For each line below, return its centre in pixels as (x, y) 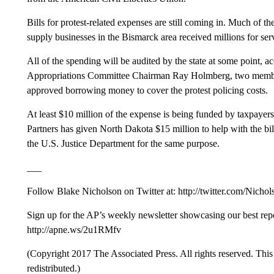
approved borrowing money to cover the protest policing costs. (147, 90)
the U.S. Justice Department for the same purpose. (123, 143)
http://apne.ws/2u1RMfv (74, 230)
